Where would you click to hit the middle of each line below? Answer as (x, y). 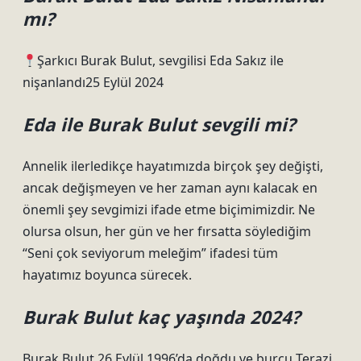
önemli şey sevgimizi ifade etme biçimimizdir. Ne (169, 210)
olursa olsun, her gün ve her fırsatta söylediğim (167, 231)
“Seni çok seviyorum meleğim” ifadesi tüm (150, 253)
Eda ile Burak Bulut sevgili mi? (159, 124)
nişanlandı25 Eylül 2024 (93, 82)
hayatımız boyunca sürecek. (107, 275)
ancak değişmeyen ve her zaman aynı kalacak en (170, 188)
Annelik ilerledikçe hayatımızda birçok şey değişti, (173, 166)
